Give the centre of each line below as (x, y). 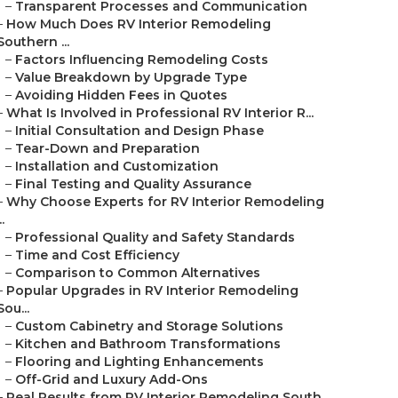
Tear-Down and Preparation (107, 148)
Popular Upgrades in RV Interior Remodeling (152, 291)
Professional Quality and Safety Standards (155, 237)
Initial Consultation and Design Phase (139, 131)
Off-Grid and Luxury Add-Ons (111, 379)
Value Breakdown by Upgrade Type (131, 77)
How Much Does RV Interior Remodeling (139, 24)
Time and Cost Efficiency (97, 255)
